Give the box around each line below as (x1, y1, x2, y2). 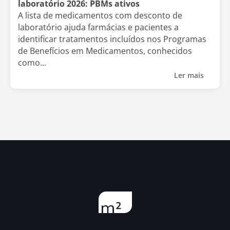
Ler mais (174, 70, 206, 80)
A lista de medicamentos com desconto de (18, 9, 182, 21)
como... (18, 56, 46, 68)
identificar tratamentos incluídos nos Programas (18, 33, 206, 45)
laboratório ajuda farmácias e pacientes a (18, 21, 179, 33)
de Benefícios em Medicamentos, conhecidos (18, 45, 192, 56)
